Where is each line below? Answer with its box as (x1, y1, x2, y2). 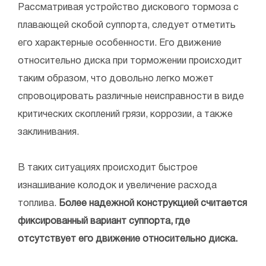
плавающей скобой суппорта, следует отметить (18, 21, 236, 30)
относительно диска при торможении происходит (18, 57, 242, 66)
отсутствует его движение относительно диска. (18, 235, 237, 244)
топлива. (18, 199, 59, 208)
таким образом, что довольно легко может (18, 75, 214, 84)
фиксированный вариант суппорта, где (18, 217, 190, 226)
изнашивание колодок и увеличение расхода (18, 182, 217, 191)
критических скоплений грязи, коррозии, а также (18, 110, 233, 119)
